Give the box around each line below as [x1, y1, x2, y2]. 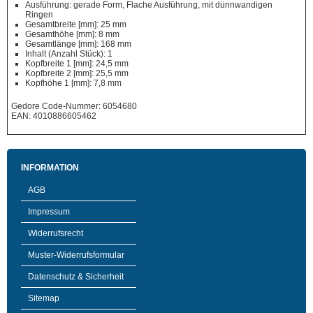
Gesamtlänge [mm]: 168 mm [25, 39, 131, 49]
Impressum [28, 207, 70, 217]
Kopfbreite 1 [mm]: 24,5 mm [25, 59, 129, 68]
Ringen [25, 10, 53, 20]
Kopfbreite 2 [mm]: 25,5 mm [25, 68, 129, 78]
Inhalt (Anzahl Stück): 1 [25, 49, 112, 59]
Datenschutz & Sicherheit [28, 272, 124, 282]
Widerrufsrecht [28, 228, 83, 238]
